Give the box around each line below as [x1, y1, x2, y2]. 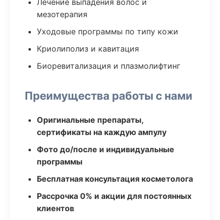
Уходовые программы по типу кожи [37, 27, 178, 36]
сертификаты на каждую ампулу [37, 127, 166, 137]
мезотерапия [37, 9, 87, 19]
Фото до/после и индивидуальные [37, 144, 174, 154]
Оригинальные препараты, [37, 115, 143, 125]
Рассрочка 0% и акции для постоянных [37, 191, 192, 201]
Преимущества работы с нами [25, 89, 192, 102]
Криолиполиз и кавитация [37, 44, 139, 54]
